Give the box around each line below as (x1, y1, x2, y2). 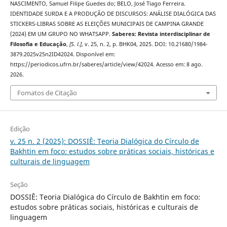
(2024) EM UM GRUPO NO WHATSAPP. (10, 30, 112, 38)
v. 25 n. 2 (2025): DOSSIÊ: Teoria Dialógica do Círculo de (10, 136, 199, 146)
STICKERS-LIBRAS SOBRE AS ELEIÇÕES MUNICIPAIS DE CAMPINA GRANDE (10, 20, 204, 28)
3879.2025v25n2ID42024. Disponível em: (10, 51, 115, 58)
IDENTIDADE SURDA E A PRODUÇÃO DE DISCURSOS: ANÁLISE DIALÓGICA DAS (10, 10, 216, 18)
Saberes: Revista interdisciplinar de (111, 30, 210, 38)
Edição (10, 124, 30, 133)
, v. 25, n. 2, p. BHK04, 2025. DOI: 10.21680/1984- (81, 41, 208, 48)
